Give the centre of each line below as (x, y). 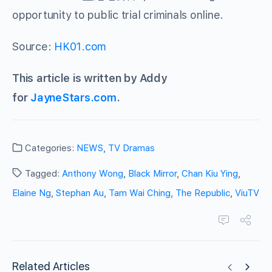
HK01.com (80, 47)
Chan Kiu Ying (210, 174)
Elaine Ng (32, 193)
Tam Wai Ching (140, 193)
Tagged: (42, 174)
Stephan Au (80, 193)
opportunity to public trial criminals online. (118, 15)
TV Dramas (131, 148)
